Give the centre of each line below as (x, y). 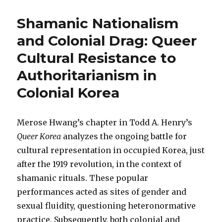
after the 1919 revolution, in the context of (99, 164)
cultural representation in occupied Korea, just (111, 150)
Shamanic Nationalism (98, 23)
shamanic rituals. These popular (83, 178)
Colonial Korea (68, 93)
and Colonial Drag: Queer (107, 41)
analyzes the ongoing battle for (125, 136)
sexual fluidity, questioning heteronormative (107, 206)
